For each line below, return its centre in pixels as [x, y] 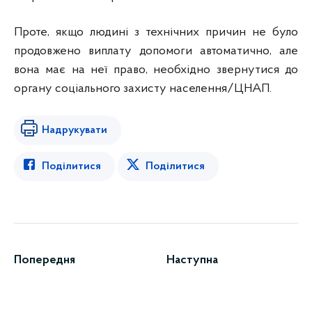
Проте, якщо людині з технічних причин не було [156, 32]
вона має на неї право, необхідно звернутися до [156, 70]
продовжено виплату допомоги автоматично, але [156, 51]
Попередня [45, 260]
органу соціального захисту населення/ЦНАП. [143, 89]
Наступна [192, 260]
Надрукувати [75, 130]
